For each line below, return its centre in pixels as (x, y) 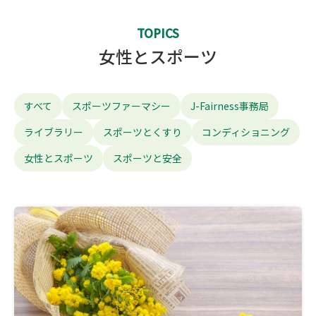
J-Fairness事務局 (230, 106)
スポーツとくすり (142, 132)
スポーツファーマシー (121, 106)
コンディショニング (246, 132)
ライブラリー (54, 132)
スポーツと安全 (147, 158)
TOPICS (158, 33)
